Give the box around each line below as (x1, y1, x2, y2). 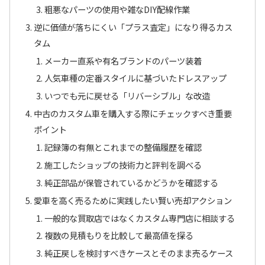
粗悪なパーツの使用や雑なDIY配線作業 (44, 2, 190, 15)
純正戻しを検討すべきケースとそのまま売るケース (44, 247, 233, 260)
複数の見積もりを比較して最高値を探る (44, 229, 193, 242)
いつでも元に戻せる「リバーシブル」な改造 (44, 89, 210, 102)
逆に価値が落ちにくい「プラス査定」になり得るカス (34, 20, 233, 33)
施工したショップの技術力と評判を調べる (44, 158, 202, 171)
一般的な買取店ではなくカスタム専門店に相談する (44, 211, 235, 224)
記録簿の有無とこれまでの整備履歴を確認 (44, 141, 202, 154)
